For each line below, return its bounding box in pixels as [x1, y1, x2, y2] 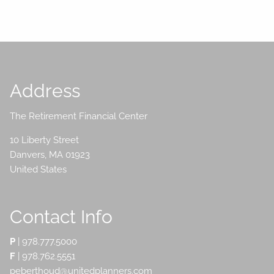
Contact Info [10, 206, 113, 228]
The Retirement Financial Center [10, 110, 148, 122]
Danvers [10, 149, 45, 160]
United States [10, 163, 67, 175]
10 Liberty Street [10, 134, 80, 146]
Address [10, 80, 81, 102]
